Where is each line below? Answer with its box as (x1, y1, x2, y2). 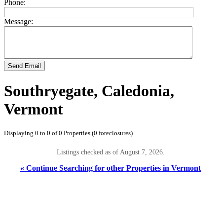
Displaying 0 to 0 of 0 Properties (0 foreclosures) (4, 129, 133, 137)
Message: (4, 17, 33, 26)
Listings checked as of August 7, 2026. (56, 148, 165, 156)
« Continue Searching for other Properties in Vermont (20, 163, 201, 172)
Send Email (8, 62, 41, 70)
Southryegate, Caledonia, (4, 81, 174, 100)
